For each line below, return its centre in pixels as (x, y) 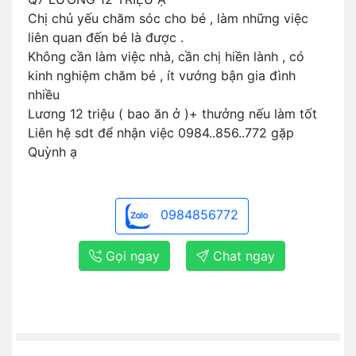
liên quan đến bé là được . (108, 37)
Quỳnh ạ (52, 152)
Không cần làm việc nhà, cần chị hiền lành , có (166, 56)
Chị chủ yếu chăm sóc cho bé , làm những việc (168, 18)
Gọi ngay (131, 256)
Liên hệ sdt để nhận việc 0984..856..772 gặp (161, 133)
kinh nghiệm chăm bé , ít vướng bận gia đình (162, 75)
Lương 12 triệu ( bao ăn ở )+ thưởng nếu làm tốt (174, 114)
